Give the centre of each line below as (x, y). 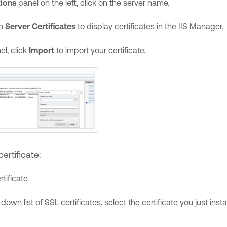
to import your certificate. (101, 50)
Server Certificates (40, 26)
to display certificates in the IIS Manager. (149, 26)
